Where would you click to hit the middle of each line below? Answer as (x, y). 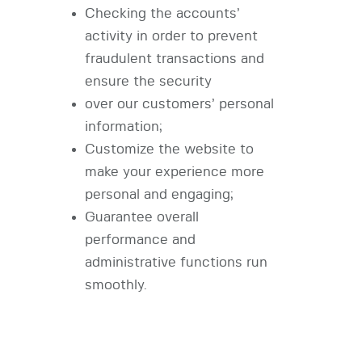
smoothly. (116, 285)
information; (123, 127)
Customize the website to (169, 149)
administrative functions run (176, 263)
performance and (140, 240)
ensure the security (148, 82)
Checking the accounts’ (162, 14)
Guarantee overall (141, 217)
